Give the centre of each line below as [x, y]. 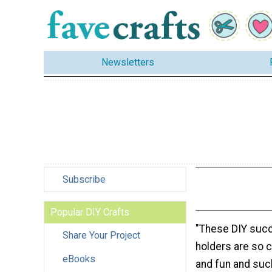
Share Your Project [101, 235]
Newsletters [128, 63]
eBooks [79, 259]
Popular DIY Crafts [90, 212]
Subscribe [84, 179]
